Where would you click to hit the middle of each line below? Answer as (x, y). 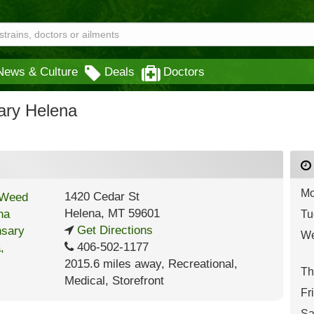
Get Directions (113, 230)
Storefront (138, 281)
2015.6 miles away (112, 264)
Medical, (88, 281)
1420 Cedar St (102, 197)
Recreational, (203, 264)
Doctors (184, 71)
